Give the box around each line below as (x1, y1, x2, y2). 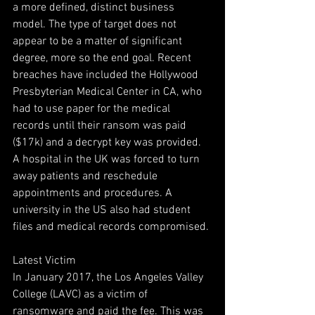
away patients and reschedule (13, 169, 160, 184)
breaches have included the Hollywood (13, 68, 201, 82)
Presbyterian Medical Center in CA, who (13, 85, 205, 99)
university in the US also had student (13, 203, 193, 217)
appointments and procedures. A (13, 186, 175, 200)
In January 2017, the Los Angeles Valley (13, 271, 206, 285)
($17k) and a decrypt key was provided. (13, 136, 204, 150)
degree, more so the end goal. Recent (13, 51, 194, 65)
